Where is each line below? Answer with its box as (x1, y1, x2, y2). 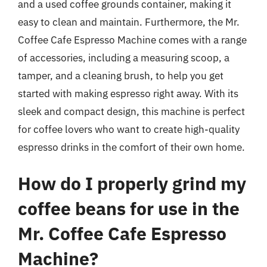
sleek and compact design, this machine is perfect (18, 104, 245, 118)
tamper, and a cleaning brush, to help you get (18, 69, 223, 82)
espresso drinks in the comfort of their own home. (18, 140, 245, 154)
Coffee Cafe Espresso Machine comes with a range (18, 33, 247, 46)
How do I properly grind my (18, 172, 246, 195)
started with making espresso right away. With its (18, 86, 238, 100)
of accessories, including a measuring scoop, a (18, 51, 229, 64)
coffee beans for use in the (18, 197, 240, 220)
